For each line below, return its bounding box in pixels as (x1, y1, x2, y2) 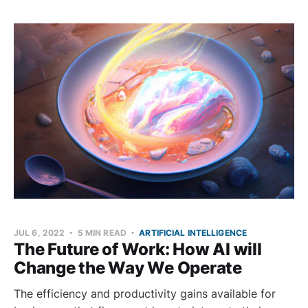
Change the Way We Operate (14, 257, 243, 278)
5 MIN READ (75, 227, 129, 238)
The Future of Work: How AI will (14, 239, 262, 259)
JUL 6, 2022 (14, 227, 65, 238)
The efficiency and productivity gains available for (14, 286, 276, 300)
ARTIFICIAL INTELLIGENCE (139, 227, 247, 238)
